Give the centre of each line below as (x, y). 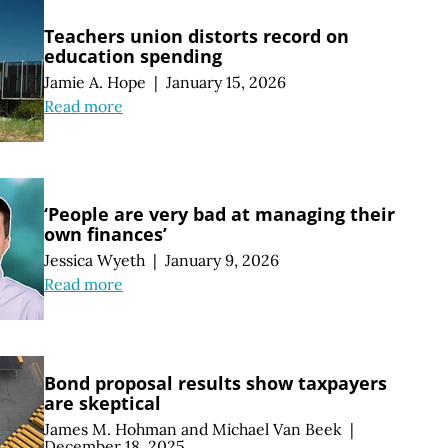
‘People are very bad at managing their (219, 213)
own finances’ (105, 233)
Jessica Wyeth (94, 259)
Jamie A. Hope (95, 81)
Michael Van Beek (277, 429)
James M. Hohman (110, 429)
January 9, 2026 (221, 259)
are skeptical (102, 403)
